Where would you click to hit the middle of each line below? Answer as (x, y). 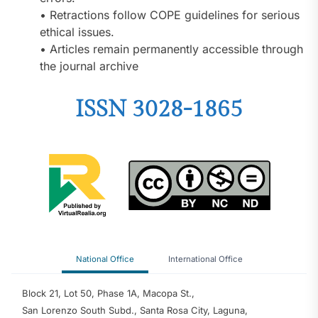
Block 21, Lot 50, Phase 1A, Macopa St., (108, 293)
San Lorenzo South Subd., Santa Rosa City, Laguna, (135, 310)
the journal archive (89, 66)
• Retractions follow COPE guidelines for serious (170, 15)
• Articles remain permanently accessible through (171, 49)
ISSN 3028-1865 (159, 109)
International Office (205, 259)
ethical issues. (77, 32)
